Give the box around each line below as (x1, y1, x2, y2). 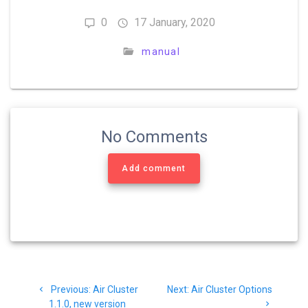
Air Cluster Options (191, 284, 272, 296)
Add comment (122, 164, 186, 174)
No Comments (100, 127, 208, 147)
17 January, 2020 (133, 16, 215, 30)
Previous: (51, 284, 91, 296)
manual (142, 46, 180, 58)
